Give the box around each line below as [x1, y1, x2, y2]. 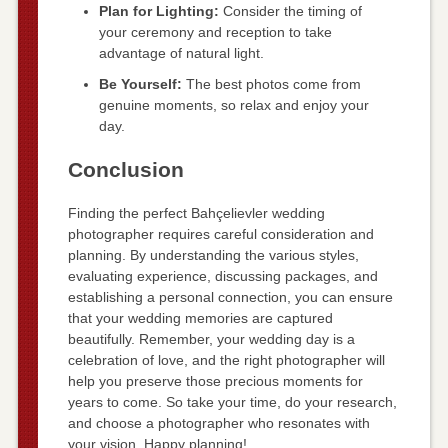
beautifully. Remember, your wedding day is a [67, 331, 355, 348]
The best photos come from [181, 76, 361, 93]
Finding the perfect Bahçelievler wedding [67, 205, 325, 222]
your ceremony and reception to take [98, 23, 332, 40]
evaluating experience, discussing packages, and [67, 268, 378, 285]
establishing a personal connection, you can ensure [67, 289, 393, 306]
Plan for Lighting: [98, 2, 219, 19]
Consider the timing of [218, 2, 362, 19]
